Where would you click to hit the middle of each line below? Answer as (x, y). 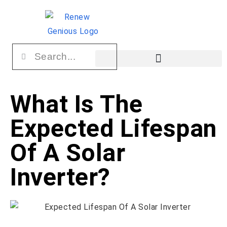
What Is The (77, 104)
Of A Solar (68, 153)
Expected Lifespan (113, 128)
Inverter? (60, 177)
